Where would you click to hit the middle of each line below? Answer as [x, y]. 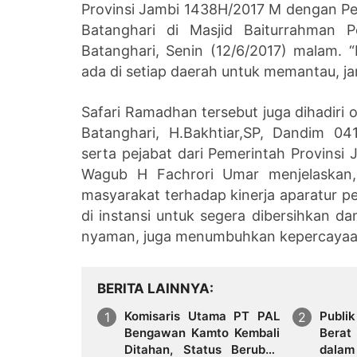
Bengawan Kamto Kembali [202, 332]
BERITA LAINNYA [153, 288]
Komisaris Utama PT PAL [202, 316]
